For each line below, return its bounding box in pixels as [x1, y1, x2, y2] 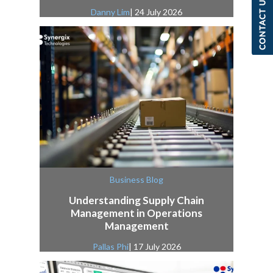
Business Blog [110, 174, 163, 185]
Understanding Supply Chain [69, 194, 204, 207]
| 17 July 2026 [128, 241, 181, 252]
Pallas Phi [92, 241, 129, 252]
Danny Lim [91, 7, 130, 18]
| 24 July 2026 [130, 7, 182, 18]
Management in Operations [71, 207, 202, 220]
